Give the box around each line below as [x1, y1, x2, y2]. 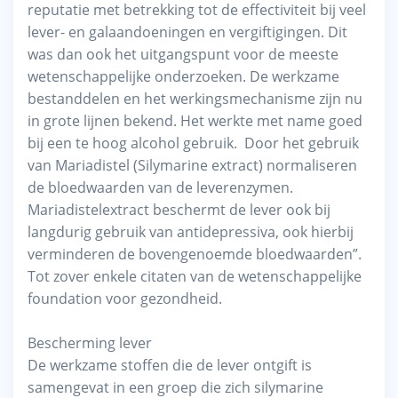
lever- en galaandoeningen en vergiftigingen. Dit [28, 21, 347, 42]
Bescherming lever [28, 332, 152, 353]
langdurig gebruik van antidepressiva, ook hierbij [28, 221, 354, 242]
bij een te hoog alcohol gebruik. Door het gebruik [28, 132, 359, 153]
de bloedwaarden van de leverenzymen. [28, 177, 293, 197]
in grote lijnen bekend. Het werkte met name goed [28, 110, 362, 131]
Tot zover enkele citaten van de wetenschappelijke [28, 266, 362, 286]
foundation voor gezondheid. [28, 288, 226, 308]
